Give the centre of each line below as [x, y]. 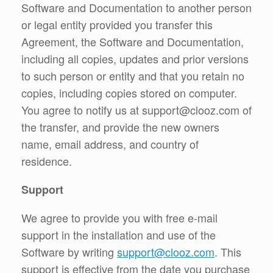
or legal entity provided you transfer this [117, 24]
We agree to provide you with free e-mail [119, 217]
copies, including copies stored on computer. [129, 92]
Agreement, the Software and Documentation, [133, 41]
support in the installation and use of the [119, 234]
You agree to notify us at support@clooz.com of [136, 109]
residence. [47, 161]
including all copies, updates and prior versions [135, 58]
